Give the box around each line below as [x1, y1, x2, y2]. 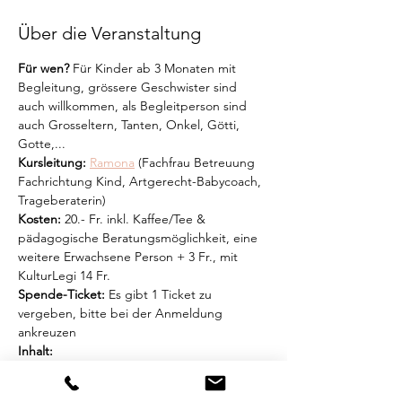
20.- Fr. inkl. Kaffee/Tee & [61, 211, 209, 227]
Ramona [90, 154, 135, 170]
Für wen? [18, 60, 69, 76]
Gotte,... [18, 135, 66, 152]
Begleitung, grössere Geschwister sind [18, 79, 240, 95]
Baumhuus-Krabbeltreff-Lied [43, 380, 204, 397]
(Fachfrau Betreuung [135, 154, 258, 170]
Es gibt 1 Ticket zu [105, 286, 215, 302]
